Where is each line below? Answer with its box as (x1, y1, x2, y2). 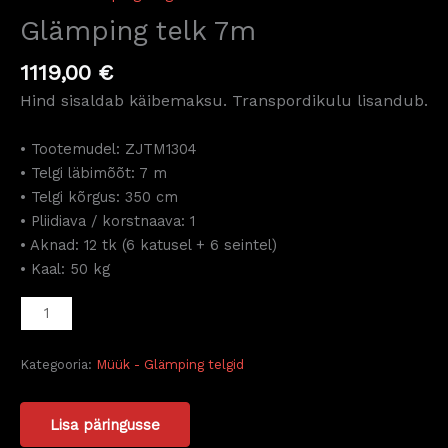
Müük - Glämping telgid (96, 357, 244, 373)
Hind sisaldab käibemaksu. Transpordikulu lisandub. (20, 91, 428, 111)
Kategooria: (20, 357, 96, 373)
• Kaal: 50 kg (20, 260, 110, 279)
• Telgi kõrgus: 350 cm (20, 188, 178, 207)
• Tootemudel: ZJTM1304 (20, 140, 197, 159)
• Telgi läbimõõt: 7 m (20, 164, 167, 183)
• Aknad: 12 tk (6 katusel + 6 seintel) (20, 236, 277, 255)
